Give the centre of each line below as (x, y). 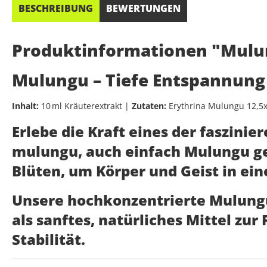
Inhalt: (25, 106)
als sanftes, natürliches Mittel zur (137, 220)
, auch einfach (131, 151)
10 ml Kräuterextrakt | (85, 106)
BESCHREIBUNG (56, 9)
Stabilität (46, 240)
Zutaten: (149, 106)
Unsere (40, 200)
